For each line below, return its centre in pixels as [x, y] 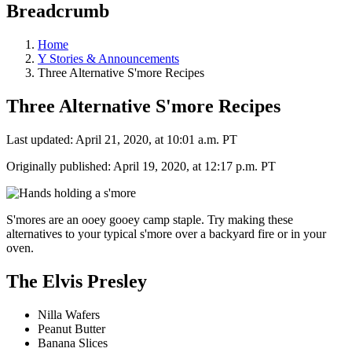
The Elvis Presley [77, 282]
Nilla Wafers [69, 315]
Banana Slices [73, 343]
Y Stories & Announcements [108, 59]
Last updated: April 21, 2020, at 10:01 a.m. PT [122, 140]
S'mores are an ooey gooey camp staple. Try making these [150, 220]
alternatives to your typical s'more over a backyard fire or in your [166, 234]
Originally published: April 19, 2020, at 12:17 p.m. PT [141, 167]
